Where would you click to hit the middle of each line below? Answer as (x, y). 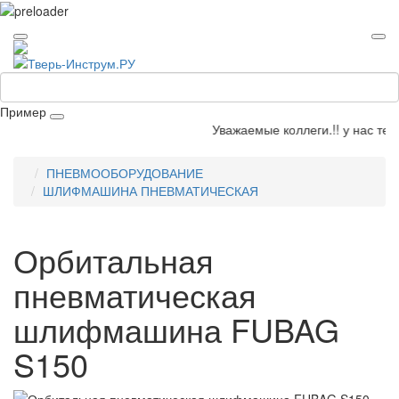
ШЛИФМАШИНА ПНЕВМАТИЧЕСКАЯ (151, 190)
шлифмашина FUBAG (176, 329)
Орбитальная (114, 259)
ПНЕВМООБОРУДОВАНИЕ (125, 172)
